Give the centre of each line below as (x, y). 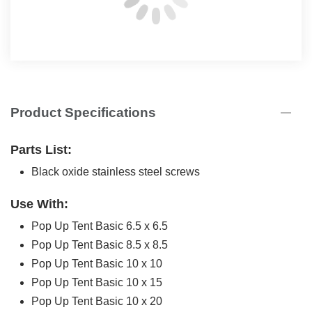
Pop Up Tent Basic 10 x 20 (97, 301)
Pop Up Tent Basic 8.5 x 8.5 (100, 245)
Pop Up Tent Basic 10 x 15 (97, 282)
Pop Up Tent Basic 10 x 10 (97, 264)
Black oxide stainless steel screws (116, 172)
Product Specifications (83, 112)
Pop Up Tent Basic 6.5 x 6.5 (100, 226)
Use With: (39, 204)
